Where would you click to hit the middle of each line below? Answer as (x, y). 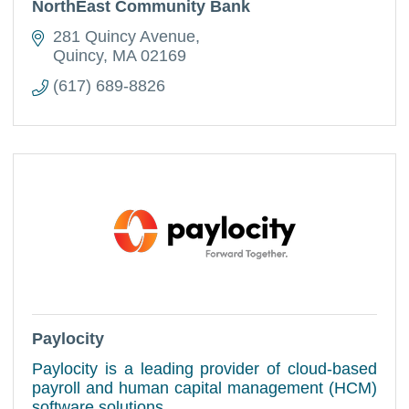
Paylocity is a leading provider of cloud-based (204, 369)
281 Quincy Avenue (124, 37)
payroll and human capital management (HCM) (204, 388)
